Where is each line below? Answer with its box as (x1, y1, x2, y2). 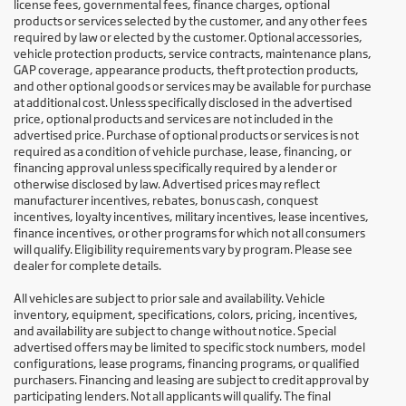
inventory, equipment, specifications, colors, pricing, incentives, (14, 307, 358, 323)
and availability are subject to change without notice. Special (14, 324, 336, 339)
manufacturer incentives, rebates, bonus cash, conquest (14, 193, 318, 208)
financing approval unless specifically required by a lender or (14, 160, 337, 176)
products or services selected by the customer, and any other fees (14, 14, 367, 29)
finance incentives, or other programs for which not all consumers (14, 226, 365, 241)
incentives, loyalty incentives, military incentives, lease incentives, (14, 209, 369, 225)
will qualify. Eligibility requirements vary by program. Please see (14, 242, 353, 257)
